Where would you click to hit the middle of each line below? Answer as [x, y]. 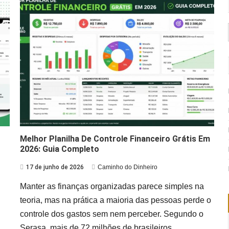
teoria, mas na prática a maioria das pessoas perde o [116, 200]
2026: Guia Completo [60, 149]
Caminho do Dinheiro [128, 167]
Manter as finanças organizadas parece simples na [112, 186]
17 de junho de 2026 [55, 167]
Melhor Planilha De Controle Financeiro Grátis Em [115, 139]
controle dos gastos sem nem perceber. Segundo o [112, 214]
